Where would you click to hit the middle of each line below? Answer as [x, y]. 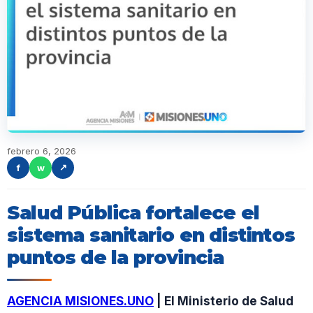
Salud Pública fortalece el [133, 212]
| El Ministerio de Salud [224, 301]
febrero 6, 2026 [42, 151]
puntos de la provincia [116, 257]
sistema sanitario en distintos [151, 235]
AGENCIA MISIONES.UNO [80, 301]
